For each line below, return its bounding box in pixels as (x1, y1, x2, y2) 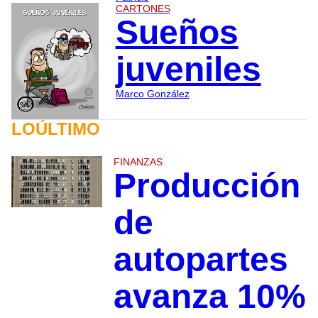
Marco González (115, 88, 190, 100)
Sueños (115, 13, 238, 52)
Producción (113, 166, 300, 204)
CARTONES (115, 3, 170, 15)
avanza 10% (113, 277, 306, 315)
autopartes (113, 240, 288, 278)
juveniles (115, 50, 261, 89)
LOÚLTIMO (11, 119, 100, 138)
